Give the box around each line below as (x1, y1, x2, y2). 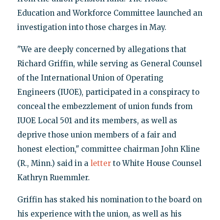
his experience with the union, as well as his (17, 209, 182, 219)
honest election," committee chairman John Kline (17, 144, 200, 154)
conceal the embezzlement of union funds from (17, 102, 192, 111)
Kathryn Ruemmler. (17, 173, 90, 183)
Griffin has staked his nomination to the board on (17, 195, 202, 205)
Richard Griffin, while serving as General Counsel (17, 59, 202, 69)
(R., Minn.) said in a (17, 159, 90, 168)
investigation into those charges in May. (17, 23, 166, 32)
